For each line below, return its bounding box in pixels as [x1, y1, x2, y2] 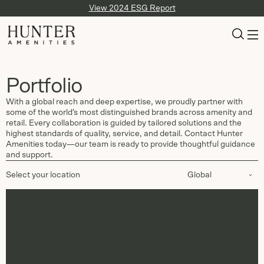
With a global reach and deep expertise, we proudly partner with [6, 98, 243, 106]
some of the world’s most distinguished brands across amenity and [6, 108, 252, 117]
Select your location [6, 171, 80, 179]
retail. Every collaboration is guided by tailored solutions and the [6, 119, 242, 127]
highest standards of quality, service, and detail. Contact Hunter [6, 130, 243, 138]
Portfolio [6, 75, 83, 97]
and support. [6, 151, 53, 159]
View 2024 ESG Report [88, 4, 176, 12]
